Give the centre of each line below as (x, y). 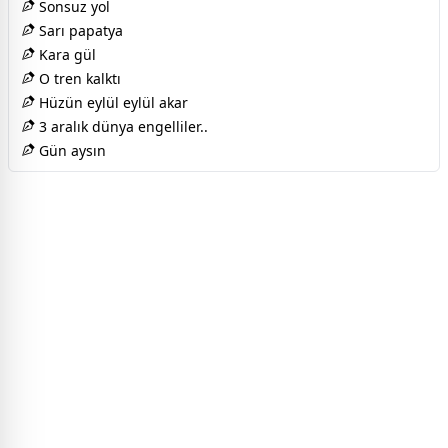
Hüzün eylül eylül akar (111, 102)
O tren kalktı (78, 78)
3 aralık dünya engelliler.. (121, 126)
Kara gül (65, 54)
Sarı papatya (79, 30)
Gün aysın (70, 150)
